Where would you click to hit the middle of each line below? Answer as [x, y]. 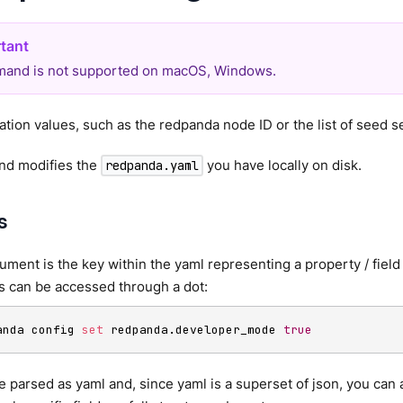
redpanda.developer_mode [193, 330]
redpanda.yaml [152, 165]
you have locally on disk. [283, 165]
